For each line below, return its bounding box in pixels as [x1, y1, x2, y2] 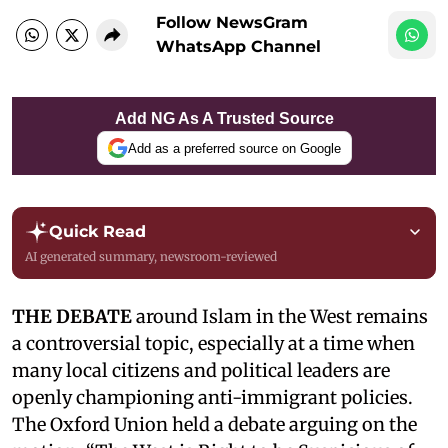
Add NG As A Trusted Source [114, 110, 334, 127]
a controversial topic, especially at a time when [12, 332, 415, 355]
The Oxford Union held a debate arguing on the [12, 413, 417, 436]
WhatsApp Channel [156, 37, 321, 56]
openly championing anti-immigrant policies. [12, 386, 413, 409]
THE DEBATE [12, 305, 132, 328]
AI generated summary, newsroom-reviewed [25, 249, 277, 264]
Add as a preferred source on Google [127, 140, 341, 156]
